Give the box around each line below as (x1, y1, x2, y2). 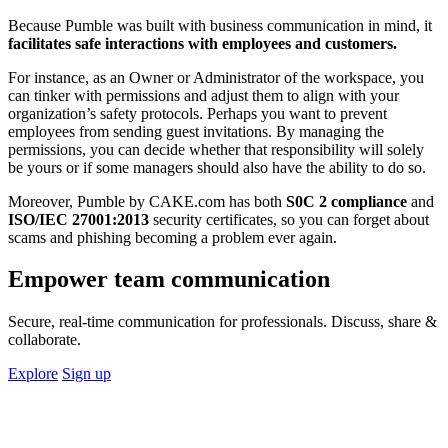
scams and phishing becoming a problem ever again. (8, 228, 337, 246)
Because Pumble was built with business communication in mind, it (8, 16, 432, 34)
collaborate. (8, 331, 81, 349)
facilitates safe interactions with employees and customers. (8, 34, 397, 52)
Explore (8, 365, 58, 383)
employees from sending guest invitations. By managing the (8, 122, 384, 140)
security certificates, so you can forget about (153, 210, 429, 228)
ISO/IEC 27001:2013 (8, 210, 153, 228)
